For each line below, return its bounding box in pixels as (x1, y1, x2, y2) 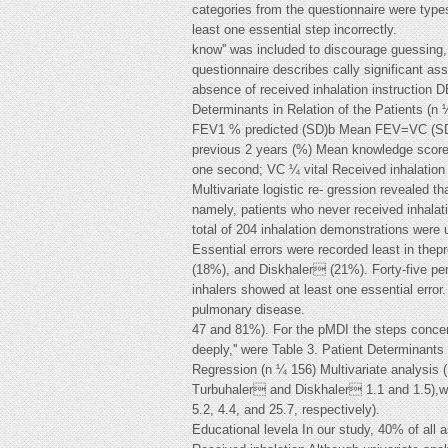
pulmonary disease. (192, 302, 305, 317)
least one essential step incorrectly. (192, 22, 397, 37)
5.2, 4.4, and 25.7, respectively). (192, 402, 380, 417)
